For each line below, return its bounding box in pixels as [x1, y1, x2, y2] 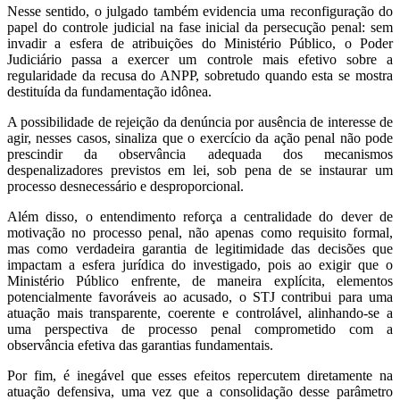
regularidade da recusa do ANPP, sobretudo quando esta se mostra [7, 68, 393, 84]
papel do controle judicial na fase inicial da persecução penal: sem [7, 20, 393, 36]
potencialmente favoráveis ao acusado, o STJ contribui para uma [7, 289, 393, 305]
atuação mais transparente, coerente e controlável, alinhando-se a [7, 305, 393, 321]
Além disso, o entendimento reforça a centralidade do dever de [7, 209, 393, 225]
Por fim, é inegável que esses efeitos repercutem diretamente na [7, 368, 393, 384]
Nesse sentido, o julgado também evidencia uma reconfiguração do [7, 4, 393, 20]
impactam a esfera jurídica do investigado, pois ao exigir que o [7, 257, 393, 273]
